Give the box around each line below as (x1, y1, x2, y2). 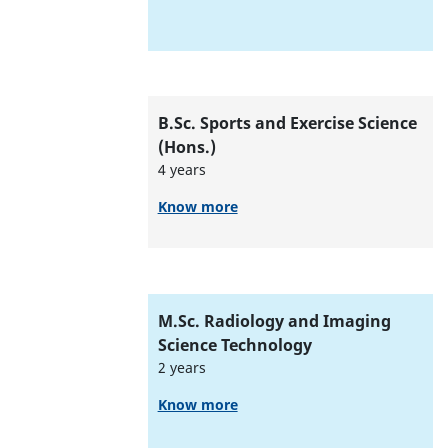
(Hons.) (157, 136, 216, 159)
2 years (157, 357, 206, 377)
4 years (157, 160, 206, 180)
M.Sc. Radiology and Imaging (157, 309, 391, 332)
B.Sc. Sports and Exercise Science (157, 112, 417, 135)
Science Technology (157, 333, 312, 356)
